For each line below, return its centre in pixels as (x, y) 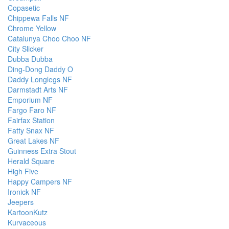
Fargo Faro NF (32, 110)
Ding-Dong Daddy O (40, 69)
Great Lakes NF (33, 141)
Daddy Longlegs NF (40, 79)
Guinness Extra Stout (42, 151)
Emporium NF (30, 100)
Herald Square (31, 161)
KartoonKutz (28, 212)
